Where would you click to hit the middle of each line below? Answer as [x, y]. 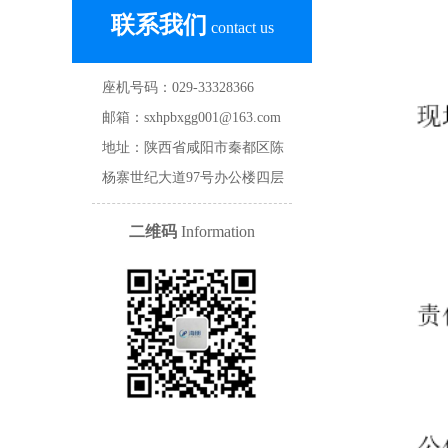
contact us [240, 27]
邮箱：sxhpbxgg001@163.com [191, 117]
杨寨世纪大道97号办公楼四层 [193, 177]
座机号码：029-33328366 [178, 87]
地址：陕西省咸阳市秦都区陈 [193, 147]
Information [216, 231]
